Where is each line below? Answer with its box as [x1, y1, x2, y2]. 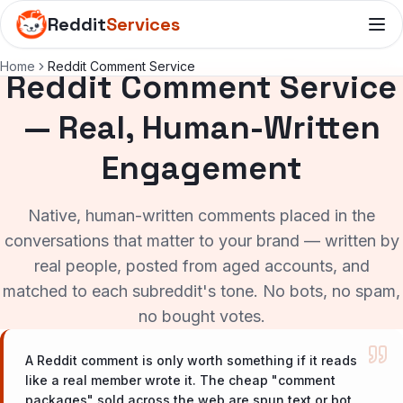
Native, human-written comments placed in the [28, 206, 375, 225]
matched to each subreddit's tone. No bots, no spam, [3, 282, 400, 300]
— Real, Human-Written [22, 107, 381, 148]
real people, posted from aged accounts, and [33, 256, 370, 275]
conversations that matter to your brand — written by [4, 231, 399, 250]
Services [106, 13, 180, 36]
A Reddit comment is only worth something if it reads [25, 353, 357, 368]
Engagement [101, 148, 302, 189]
